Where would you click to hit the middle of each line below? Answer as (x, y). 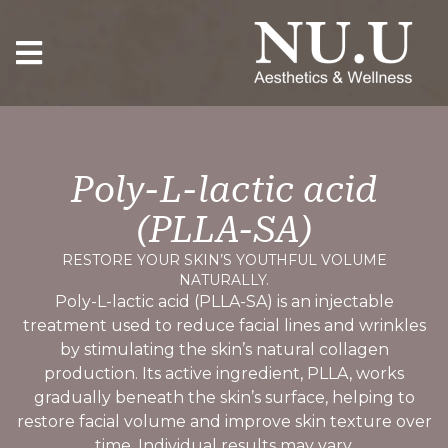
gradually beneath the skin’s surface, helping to (224, 397)
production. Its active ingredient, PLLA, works (224, 373)
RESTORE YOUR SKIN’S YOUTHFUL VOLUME (224, 260)
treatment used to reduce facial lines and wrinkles (224, 325)
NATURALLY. (224, 280)
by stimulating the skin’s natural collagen (224, 349)
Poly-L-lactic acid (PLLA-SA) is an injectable (224, 301)
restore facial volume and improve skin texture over (224, 421)
